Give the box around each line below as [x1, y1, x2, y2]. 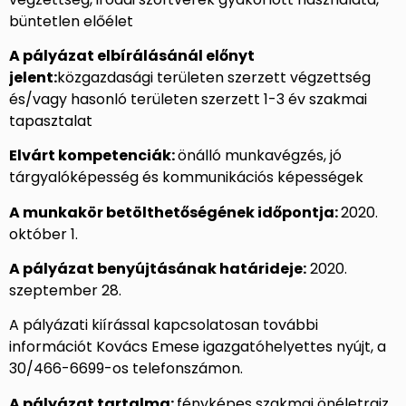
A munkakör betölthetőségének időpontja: [9, 201, 341, 223]
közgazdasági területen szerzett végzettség [57, 66, 371, 88]
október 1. [9, 223, 78, 245]
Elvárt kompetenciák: [9, 145, 178, 167]
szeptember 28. [9, 280, 121, 302]
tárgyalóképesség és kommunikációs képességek [9, 167, 363, 188]
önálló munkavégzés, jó [178, 145, 342, 167]
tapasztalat [9, 110, 92, 131]
